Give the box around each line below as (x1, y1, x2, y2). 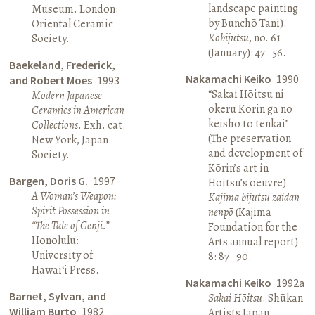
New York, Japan (32, 131, 109, 148)
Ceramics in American (32, 102, 125, 118)
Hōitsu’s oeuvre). (207, 174, 290, 191)
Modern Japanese (32, 87, 103, 103)
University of (32, 247, 94, 263)
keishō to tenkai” (207, 115, 289, 131)
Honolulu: (32, 232, 79, 248)
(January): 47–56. (207, 44, 286, 60)
